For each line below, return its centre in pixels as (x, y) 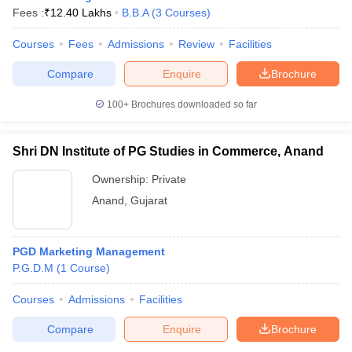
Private (169, 179)
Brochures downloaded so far (193, 104)
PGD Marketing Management (89, 251)
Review (196, 44)
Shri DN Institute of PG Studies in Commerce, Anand (168, 151)
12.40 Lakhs (81, 13)
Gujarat (149, 200)
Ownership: (122, 179)
